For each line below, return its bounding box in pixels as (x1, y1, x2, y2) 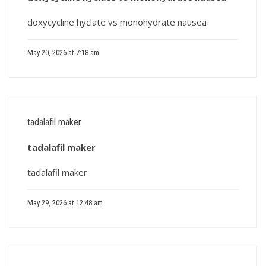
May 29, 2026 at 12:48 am (27, 198, 103, 207)
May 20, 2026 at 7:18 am (27, 48, 99, 57)
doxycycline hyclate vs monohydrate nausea (27, 16, 207, 28)
